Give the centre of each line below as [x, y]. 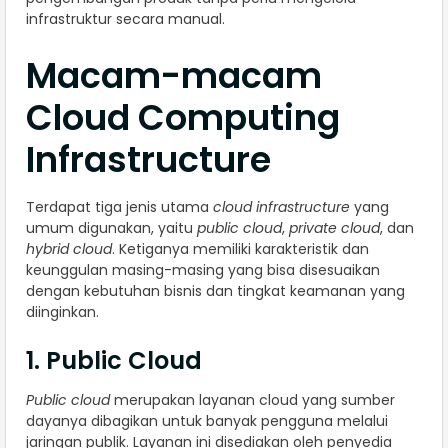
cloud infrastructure [281, 207]
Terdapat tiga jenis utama [119, 207]
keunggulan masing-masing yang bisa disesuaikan [203, 270]
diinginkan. [62, 312]
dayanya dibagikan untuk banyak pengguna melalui [207, 421]
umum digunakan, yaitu [111, 228]
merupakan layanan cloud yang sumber [252, 400]
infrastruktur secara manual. [125, 19]
